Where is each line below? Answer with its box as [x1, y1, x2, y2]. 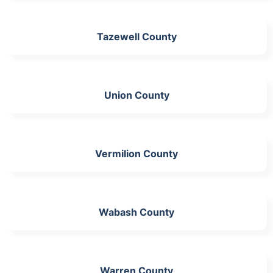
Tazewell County [96, 30, 177, 43]
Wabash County [99, 205, 174, 218]
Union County [104, 88, 169, 101]
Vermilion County [95, 147, 178, 160]
